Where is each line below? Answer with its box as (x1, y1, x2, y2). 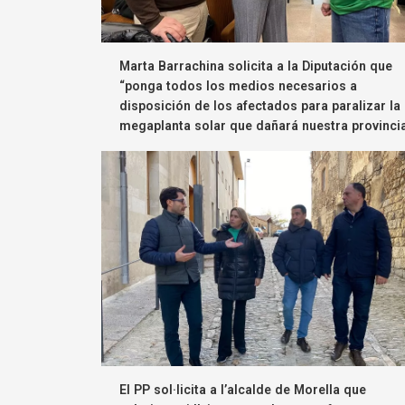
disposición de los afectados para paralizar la (119, 99, 400, 114)
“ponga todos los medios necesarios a (119, 79, 357, 94)
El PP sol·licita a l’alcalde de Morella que (119, 382, 366, 398)
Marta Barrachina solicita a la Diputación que (119, 59, 392, 74)
